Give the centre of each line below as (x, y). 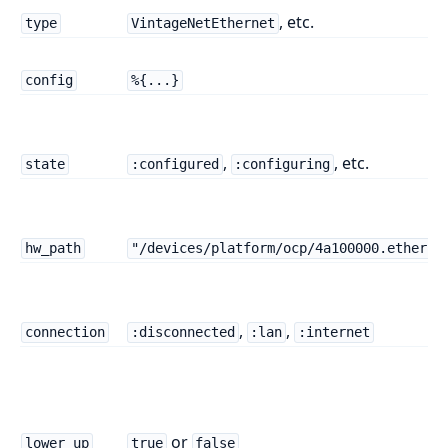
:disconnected (182, 332)
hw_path (52, 248)
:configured (174, 164)
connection (64, 332)
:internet (333, 332)
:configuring (282, 164)
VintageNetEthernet (202, 23)
